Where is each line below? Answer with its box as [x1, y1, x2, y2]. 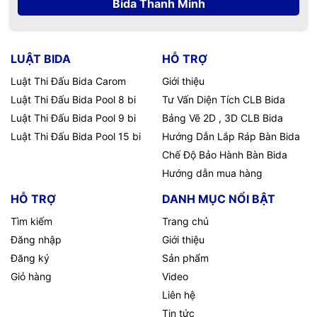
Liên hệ [162, 288, 195, 301]
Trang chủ [162, 214, 209, 227]
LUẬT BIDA [11, 51, 71, 66]
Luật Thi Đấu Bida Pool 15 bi [11, 129, 141, 142]
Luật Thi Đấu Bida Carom [11, 74, 126, 87]
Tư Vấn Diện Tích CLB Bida [162, 93, 285, 105]
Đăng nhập [11, 233, 62, 246]
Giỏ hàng [11, 270, 52, 282]
